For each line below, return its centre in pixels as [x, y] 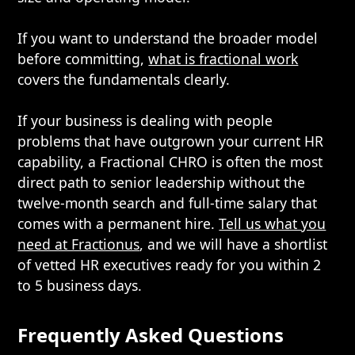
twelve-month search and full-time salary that [168, 203]
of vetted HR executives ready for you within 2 [170, 265]
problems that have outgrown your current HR [171, 141]
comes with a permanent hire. [118, 223]
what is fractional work [223, 59]
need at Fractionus [79, 244]
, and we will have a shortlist [234, 244]
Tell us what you [273, 223]
